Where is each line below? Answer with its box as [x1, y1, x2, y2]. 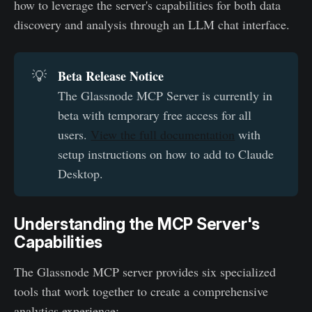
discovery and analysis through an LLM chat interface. [14, 15, 290, 33]
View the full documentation [91, 125, 235, 143]
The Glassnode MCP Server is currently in [58, 86, 273, 104]
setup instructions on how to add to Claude [58, 145, 274, 162]
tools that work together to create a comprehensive [14, 282, 268, 299]
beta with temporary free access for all [58, 106, 252, 123]
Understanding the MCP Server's [14, 214, 260, 234]
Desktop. [58, 164, 104, 182]
